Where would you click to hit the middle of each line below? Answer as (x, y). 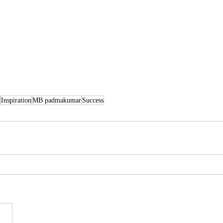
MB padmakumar (57, 101)
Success (93, 101)
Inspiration (16, 101)
